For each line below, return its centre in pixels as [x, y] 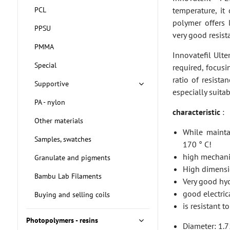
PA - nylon [50, 102]
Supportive [51, 84]
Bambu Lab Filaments [68, 176]
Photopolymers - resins [62, 220]
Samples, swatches [63, 139]
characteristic [198, 112]
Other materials [59, 121]
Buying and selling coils [72, 195]
